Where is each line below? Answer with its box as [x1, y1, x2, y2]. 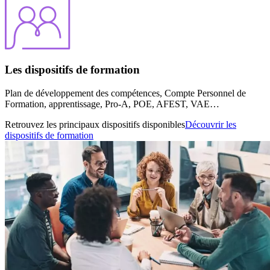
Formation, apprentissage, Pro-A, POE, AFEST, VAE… [5, 98, 219, 109]
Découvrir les [185, 119, 236, 130]
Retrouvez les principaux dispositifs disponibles [5, 119, 185, 130]
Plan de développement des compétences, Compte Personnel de [5, 87, 246, 98]
